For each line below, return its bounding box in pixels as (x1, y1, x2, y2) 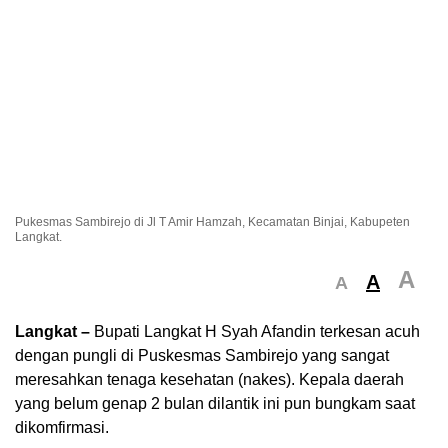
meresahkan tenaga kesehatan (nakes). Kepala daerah (15, 370, 404, 388)
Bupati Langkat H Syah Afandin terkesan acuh (90, 322, 420, 340)
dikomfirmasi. (15, 418, 109, 436)
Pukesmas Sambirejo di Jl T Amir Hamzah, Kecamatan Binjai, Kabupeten (15, 214, 410, 229)
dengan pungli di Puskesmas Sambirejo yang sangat (15, 346, 389, 364)
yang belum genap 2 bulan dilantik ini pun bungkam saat (15, 394, 415, 412)
